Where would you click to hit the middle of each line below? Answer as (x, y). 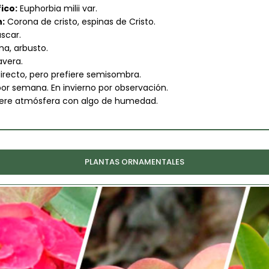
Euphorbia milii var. (57, 9)
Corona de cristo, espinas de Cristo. (80, 22)
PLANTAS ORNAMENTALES (134, 162)
